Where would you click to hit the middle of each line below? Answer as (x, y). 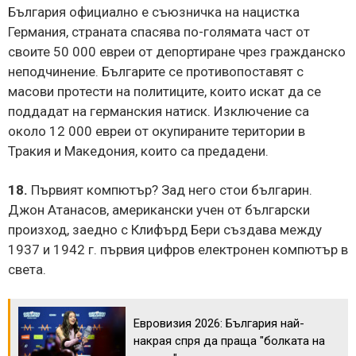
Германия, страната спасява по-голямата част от (159, 31)
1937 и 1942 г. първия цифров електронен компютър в (178, 249)
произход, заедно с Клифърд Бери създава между (165, 229)
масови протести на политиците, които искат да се (164, 91)
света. (27, 269)
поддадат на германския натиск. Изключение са (159, 111)
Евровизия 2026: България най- (219, 323)
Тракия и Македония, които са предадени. (138, 151)
